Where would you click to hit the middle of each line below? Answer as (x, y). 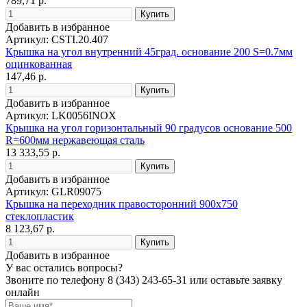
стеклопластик (40, 216)
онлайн (23, 292)
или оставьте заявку (235, 280)
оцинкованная (39, 64)
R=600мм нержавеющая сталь (75, 140)
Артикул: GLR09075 (53, 191)
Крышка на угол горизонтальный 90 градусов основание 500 (149, 127)
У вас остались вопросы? (64, 267)
